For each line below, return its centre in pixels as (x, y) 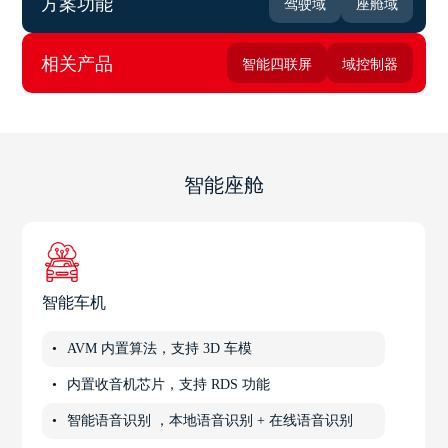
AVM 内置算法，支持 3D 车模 (160, 348)
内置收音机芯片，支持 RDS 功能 (169, 384)
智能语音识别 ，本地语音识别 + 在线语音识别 (210, 420)
